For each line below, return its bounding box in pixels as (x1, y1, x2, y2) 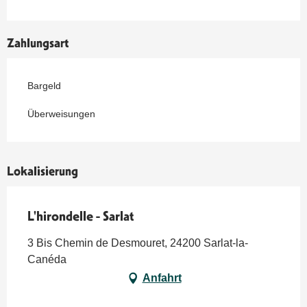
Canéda (27, 254, 66, 266)
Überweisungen (27, 108, 95, 120)
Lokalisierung (7, 163, 78, 180)
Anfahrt (142, 272, 182, 284)
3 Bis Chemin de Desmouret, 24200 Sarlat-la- (27, 237, 248, 249)
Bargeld (27, 80, 61, 92)
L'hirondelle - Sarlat (27, 208, 134, 225)
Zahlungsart (7, 35, 69, 51)
